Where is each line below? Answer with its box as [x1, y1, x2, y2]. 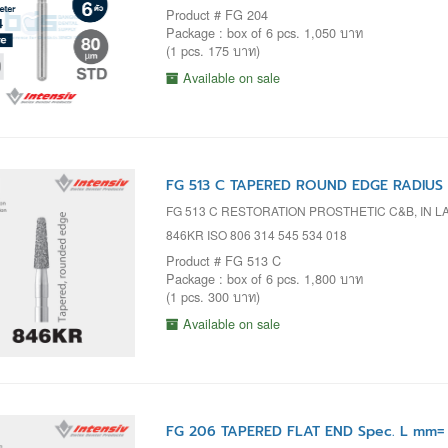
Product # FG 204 [165, 5, 268, 25]
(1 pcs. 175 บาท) [165, 41, 260, 61]
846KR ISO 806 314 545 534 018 [165, 225, 347, 243]
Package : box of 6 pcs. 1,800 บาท [165, 268, 363, 288]
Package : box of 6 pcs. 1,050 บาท [165, 23, 363, 43]
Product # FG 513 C [165, 250, 281, 270]
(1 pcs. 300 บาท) [165, 286, 260, 306]
